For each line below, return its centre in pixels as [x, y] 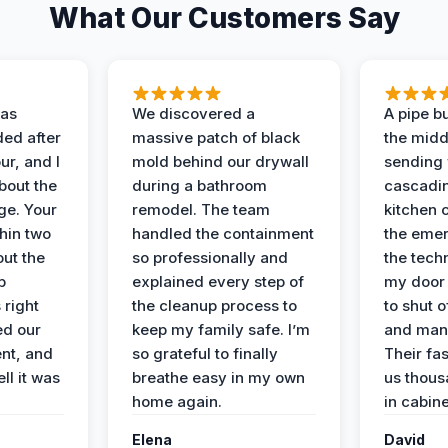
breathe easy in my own [219, 378]
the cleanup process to [215, 306]
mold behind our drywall [221, 162]
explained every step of [218, 282]
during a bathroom [200, 186]
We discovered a [194, 114]
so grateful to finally [205, 354]
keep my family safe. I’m [221, 330]
